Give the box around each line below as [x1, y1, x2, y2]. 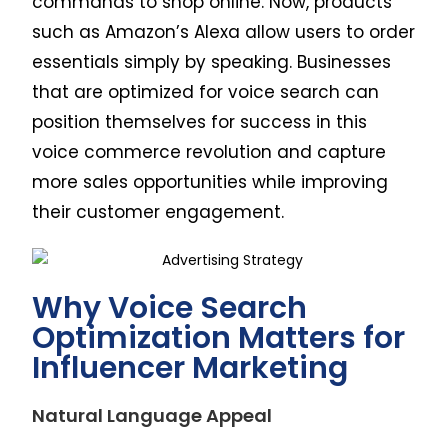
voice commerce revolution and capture [32, 140, 387, 165]
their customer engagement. [32, 200, 285, 225]
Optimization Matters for [32, 316, 406, 359]
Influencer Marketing [32, 346, 349, 389]
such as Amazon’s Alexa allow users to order [32, 20, 416, 45]
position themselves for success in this [32, 110, 368, 135]
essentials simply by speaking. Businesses [32, 50, 392, 75]
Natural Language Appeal [32, 402, 273, 428]
